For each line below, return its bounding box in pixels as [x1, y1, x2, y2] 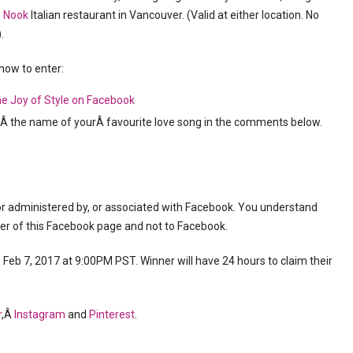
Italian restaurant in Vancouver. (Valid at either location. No [31, 8, 319, 21]
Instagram [14, 307, 65, 321]
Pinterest [89, 307, 135, 321]
